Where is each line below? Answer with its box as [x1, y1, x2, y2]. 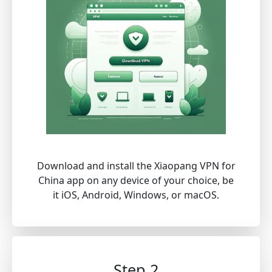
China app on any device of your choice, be [38, 174, 234, 188]
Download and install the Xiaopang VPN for [36, 159, 236, 173]
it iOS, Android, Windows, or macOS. [53, 188, 219, 202]
